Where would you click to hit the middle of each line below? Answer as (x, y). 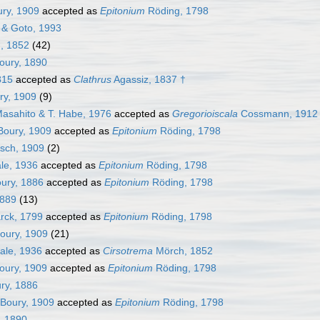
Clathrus (92, 80)
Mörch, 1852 (183, 251)
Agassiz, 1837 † (149, 80)
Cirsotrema (128, 251)
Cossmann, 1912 (278, 114)
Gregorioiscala (205, 114)
